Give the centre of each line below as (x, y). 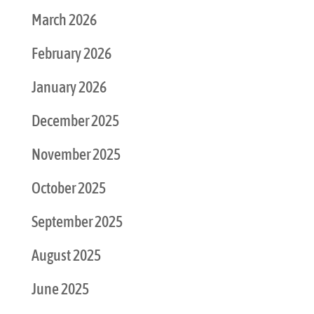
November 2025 (76, 154)
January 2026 (69, 87)
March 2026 (64, 19)
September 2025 (77, 221)
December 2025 (75, 120)
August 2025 (66, 255)
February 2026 (71, 53)
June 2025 (60, 288)
